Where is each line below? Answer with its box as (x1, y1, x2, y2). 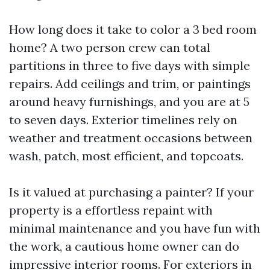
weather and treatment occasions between (9, 130, 253, 145)
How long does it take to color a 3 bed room (9, 22, 257, 37)
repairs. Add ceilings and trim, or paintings (9, 76, 251, 91)
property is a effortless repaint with (9, 202, 213, 218)
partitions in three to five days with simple (9, 58, 250, 73)
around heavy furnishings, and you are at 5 (9, 94, 250, 109)
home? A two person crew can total (9, 40, 210, 55)
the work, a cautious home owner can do (9, 239, 239, 254)
